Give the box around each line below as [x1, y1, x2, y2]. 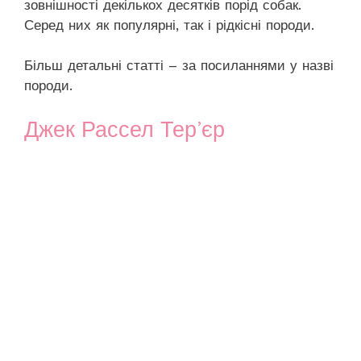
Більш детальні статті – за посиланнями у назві [24, 57, 334, 74]
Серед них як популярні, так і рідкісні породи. [24, 16, 314, 33]
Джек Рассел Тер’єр [24, 116, 225, 143]
